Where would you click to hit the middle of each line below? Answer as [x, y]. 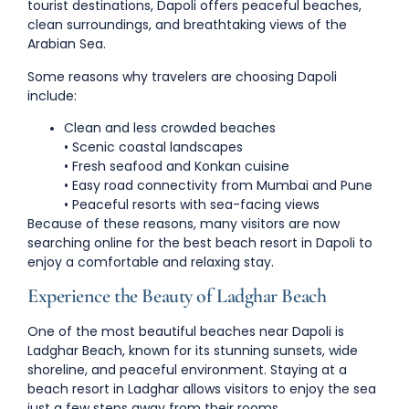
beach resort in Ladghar [103, 389]
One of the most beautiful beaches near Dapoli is [186, 332]
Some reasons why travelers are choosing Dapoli [182, 76]
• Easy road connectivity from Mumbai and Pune [218, 185]
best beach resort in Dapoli [269, 242]
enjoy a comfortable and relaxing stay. [151, 262]
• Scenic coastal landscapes [153, 147]
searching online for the [105, 242]
